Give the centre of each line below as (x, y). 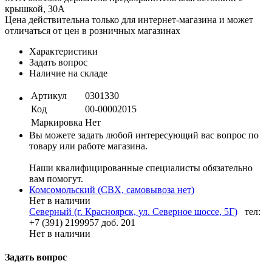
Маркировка (57, 122)
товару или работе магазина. (88, 146)
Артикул (49, 95)
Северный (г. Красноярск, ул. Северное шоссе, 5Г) (133, 211)
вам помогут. (56, 178)
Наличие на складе (68, 73)
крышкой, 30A (35, 8)
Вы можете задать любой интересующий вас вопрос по (144, 135)
